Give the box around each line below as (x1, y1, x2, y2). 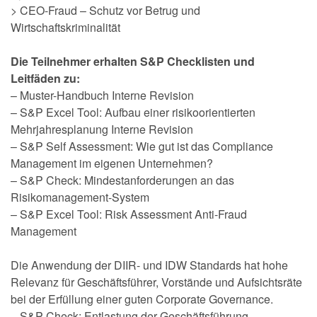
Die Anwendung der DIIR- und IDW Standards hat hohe (11, 256, 288, 273)
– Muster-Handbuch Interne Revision (11, 86, 194, 103)
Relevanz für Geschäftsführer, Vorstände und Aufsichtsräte (11, 273, 302, 290)
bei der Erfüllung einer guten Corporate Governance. (11, 290, 273, 307)
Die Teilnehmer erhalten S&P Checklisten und (11, 52, 255, 69)
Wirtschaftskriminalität (11, 18, 120, 35)
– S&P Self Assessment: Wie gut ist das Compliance (11, 137, 273, 154)
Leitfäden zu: (11, 69, 80, 86)
